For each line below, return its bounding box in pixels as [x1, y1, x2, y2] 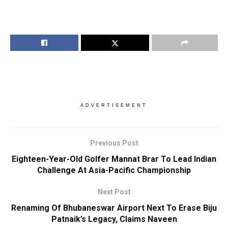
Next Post [97, 187, 131, 196]
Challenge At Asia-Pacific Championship [37, 165, 191, 175]
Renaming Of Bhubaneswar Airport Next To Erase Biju [11, 203, 217, 213]
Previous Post [90, 138, 138, 147]
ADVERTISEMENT [80, 102, 148, 108]
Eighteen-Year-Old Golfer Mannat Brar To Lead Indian [12, 154, 216, 164]
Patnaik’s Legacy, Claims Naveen [51, 214, 177, 224]
